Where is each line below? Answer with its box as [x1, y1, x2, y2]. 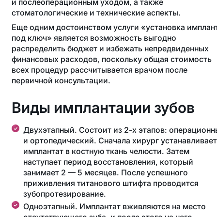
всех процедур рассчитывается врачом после [12, 65, 187, 75]
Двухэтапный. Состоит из [23, 125, 124, 135]
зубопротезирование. [23, 189, 106, 199]
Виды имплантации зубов [12, 99, 195, 116]
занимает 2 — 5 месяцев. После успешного [23, 168, 188, 177]
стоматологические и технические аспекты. [12, 8, 181, 17]
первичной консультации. [12, 76, 110, 85]
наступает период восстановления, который [23, 157, 193, 167]
